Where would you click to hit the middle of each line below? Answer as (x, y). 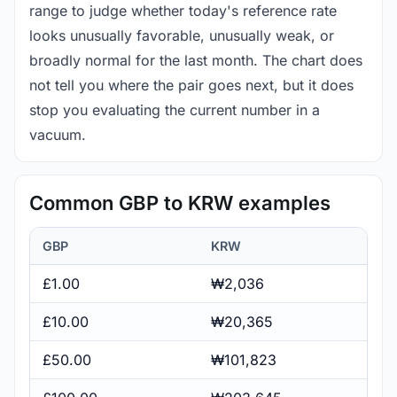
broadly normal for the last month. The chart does (196, 60)
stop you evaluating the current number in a (175, 109)
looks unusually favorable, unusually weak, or (182, 35)
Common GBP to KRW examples (180, 202)
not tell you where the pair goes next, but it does (191, 85)
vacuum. (58, 134)
